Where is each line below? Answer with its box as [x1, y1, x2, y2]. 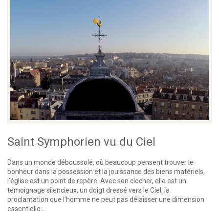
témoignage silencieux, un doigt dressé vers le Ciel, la [7, 186, 170, 194]
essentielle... [7, 204, 45, 213]
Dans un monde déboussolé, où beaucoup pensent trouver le [7, 158, 194, 166]
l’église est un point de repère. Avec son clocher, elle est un [7, 176, 186, 185]
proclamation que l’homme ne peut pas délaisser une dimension [7, 195, 204, 203]
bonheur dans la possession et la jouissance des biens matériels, [7, 167, 205, 175]
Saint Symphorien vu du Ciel [7, 134, 155, 149]
